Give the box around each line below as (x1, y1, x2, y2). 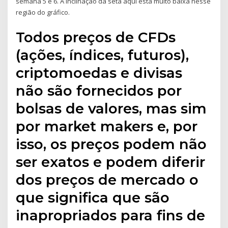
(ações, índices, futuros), (16, 46, 189, 64)
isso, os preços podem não (16, 135, 207, 153)
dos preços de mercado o (16, 170, 199, 188)
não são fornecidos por (16, 81, 182, 99)
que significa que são (16, 188, 170, 206)
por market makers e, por (16, 117, 198, 135)
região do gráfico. (16, 8, 70, 17)
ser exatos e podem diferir (16, 153, 206, 170)
